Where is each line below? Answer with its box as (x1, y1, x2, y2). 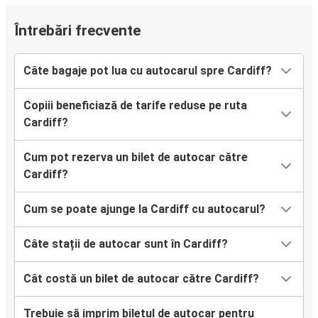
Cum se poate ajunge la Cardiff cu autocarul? (23, 202, 265, 216)
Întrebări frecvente (14, 22, 141, 40)
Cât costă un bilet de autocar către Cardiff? (23, 271, 259, 285)
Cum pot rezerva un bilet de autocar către (23, 150, 248, 164)
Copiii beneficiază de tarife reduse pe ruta (23, 98, 247, 112)
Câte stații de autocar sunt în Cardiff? (23, 236, 228, 251)
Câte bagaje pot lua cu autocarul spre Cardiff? (23, 63, 272, 77)
